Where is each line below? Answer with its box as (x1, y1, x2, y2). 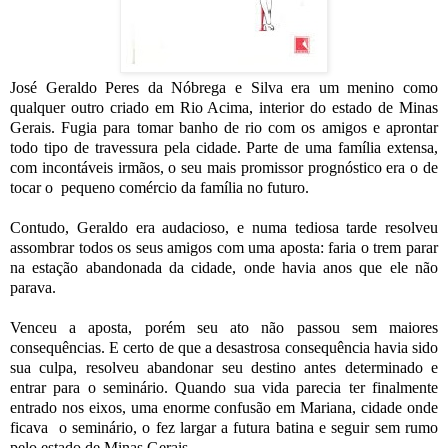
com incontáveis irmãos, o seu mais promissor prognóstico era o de (10, 159, 438, 177)
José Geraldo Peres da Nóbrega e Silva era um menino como (10, 79, 438, 97)
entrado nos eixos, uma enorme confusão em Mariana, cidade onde (10, 399, 438, 417)
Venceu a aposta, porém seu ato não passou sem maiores (10, 319, 438, 337)
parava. (10, 279, 56, 297)
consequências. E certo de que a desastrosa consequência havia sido (10, 339, 438, 357)
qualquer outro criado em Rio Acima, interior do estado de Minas (10, 99, 438, 117)
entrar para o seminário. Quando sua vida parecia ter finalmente (10, 379, 438, 397)
